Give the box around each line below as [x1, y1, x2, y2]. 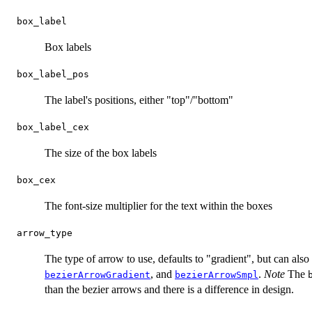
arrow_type [17, 228, 72, 239]
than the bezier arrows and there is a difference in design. [45, 283, 294, 296]
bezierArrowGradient [45, 270, 150, 281]
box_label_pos [17, 69, 89, 80]
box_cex [17, 175, 56, 186]
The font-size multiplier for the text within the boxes [45, 200, 272, 212]
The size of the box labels [45, 147, 157, 159]
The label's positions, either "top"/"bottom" [45, 94, 233, 107]
